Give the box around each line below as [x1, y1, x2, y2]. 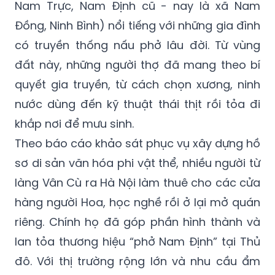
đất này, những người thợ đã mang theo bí [15, 56, 260, 72]
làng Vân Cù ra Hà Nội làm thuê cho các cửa [15, 174, 260, 190]
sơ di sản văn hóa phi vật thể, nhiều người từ [15, 155, 260, 171]
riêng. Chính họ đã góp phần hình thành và [15, 214, 260, 230]
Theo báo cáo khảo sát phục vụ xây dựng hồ [15, 135, 260, 151]
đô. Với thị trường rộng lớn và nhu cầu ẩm [15, 253, 260, 269]
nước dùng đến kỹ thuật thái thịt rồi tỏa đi [15, 96, 260, 112]
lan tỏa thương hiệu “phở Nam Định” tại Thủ [15, 233, 260, 249]
